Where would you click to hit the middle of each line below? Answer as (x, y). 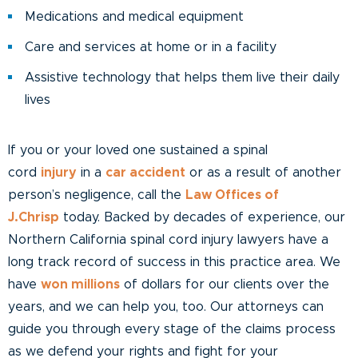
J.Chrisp (34, 217)
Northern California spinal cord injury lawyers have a (168, 239)
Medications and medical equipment (134, 16)
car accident (145, 172)
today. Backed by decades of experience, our (202, 217)
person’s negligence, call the (97, 195)
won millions (80, 284)
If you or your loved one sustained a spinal (138, 150)
